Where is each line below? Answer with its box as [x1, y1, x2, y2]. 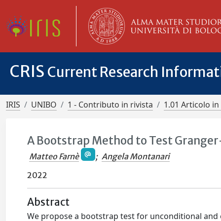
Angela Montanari [101, 151, 170, 162]
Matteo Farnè [29, 151, 79, 162]
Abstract [27, 196, 70, 209]
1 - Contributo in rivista [68, 99, 153, 110]
